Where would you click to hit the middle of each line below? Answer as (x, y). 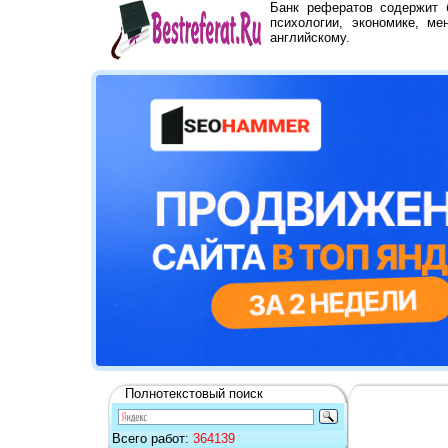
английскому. (310, 37)
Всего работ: (152, 438)
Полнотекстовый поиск (194, 393)
